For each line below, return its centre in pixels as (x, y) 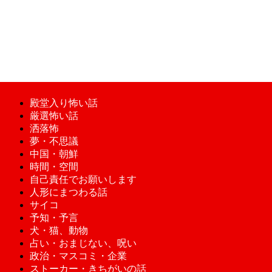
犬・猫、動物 (59, 231)
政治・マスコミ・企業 (78, 256)
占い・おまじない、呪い (83, 243)
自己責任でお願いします (83, 180)
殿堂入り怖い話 (63, 103)
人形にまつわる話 (68, 192)
